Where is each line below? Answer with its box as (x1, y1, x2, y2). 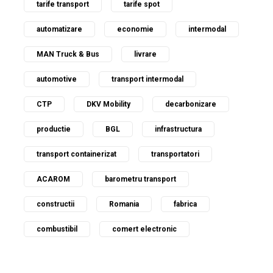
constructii (37, 200, 74, 208)
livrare (134, 50, 157, 58)
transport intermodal (112, 75, 183, 83)
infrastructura (155, 125, 202, 133)
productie (37, 125, 71, 133)
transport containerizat (37, 150, 116, 158)
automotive (37, 75, 77, 83)
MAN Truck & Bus (37, 50, 99, 58)
